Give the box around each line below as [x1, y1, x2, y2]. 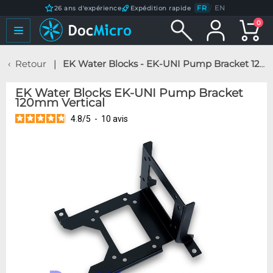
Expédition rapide [130, 4, 191, 12]
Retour [15, 58, 46, 69]
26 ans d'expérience [54, 4, 122, 12]
